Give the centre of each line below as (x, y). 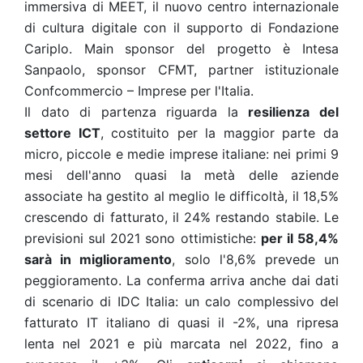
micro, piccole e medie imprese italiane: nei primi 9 (181, 154)
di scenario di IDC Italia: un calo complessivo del (181, 301)
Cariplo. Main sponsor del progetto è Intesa (181, 49)
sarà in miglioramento (98, 259)
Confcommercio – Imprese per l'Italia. (139, 91)
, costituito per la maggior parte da (220, 133)
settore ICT (62, 133)
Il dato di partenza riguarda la (137, 112)
